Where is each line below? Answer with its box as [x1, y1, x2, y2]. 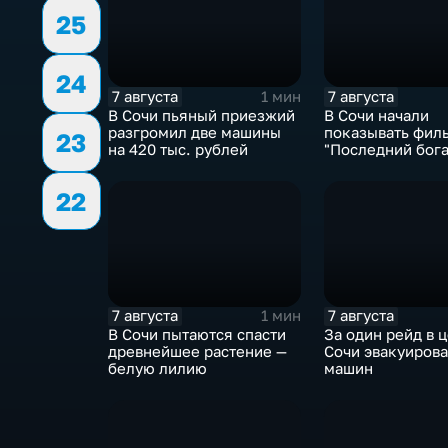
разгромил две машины [107, 123, 281, 141]
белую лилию [107, 359, 207, 377]
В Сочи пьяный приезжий [107, 106, 295, 124]
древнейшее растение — [107, 342, 287, 360]
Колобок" [323, 157, 395, 175]
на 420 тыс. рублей [107, 140, 248, 158]
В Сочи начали [323, 106, 429, 124]
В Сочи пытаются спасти [107, 325, 286, 343]
